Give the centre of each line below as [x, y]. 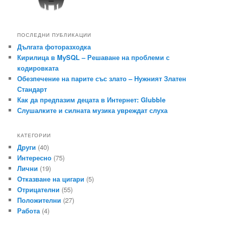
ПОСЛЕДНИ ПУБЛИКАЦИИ [54, 35]
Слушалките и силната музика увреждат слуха [93, 110]
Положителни [39, 200]
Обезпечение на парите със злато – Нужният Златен [102, 78]
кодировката [38, 68]
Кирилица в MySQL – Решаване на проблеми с [94, 57]
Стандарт [32, 89]
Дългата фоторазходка [54, 46]
